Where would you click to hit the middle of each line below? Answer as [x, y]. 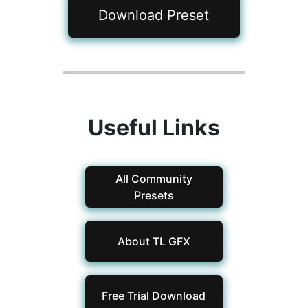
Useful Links [154, 127]
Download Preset [154, 15]
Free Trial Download [154, 296]
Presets [154, 196]
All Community [154, 179]
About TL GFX [154, 242]
